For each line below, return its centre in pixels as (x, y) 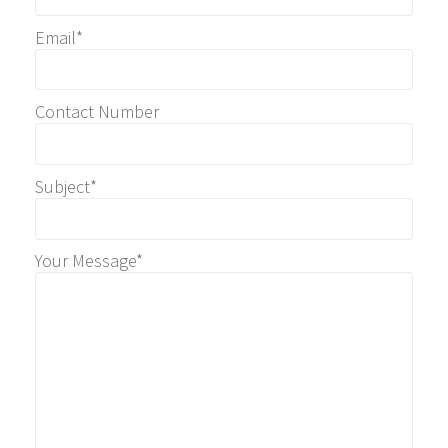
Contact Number (97, 112)
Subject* (66, 186)
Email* (59, 37)
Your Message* (89, 261)
